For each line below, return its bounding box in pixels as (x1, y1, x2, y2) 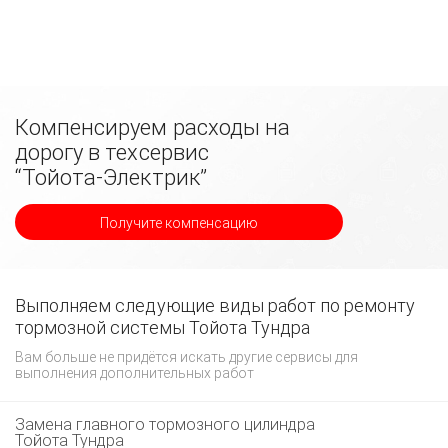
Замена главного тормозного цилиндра (15, 415, 315, 434)
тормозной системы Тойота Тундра (15, 317, 311, 338)
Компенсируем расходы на (15, 115, 291, 140)
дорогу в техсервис (15, 140, 209, 165)
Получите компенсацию (100, 215, 258, 231)
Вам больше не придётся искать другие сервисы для (15, 349, 358, 365)
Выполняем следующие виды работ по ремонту (15, 295, 416, 316)
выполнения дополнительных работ (15, 365, 254, 381)
